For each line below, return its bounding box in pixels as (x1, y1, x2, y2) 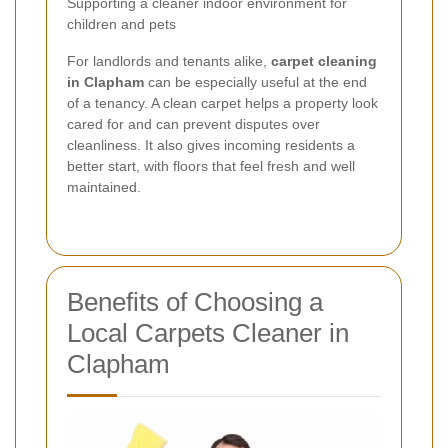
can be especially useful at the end (144, 74, 367, 91)
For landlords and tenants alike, (67, 53, 271, 70)
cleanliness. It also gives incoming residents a (67, 137, 355, 154)
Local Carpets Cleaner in (67, 318, 349, 349)
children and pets (67, 16, 176, 33)
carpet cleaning (271, 53, 377, 70)
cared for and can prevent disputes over (67, 116, 320, 133)
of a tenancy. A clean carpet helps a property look (67, 95, 378, 112)
